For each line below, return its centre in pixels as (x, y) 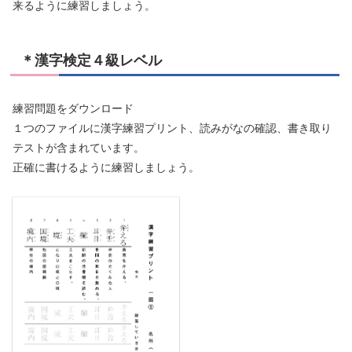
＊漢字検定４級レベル (91, 60)
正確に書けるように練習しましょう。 (106, 167)
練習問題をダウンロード (73, 108)
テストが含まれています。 (79, 147)
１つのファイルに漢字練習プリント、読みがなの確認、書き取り (172, 128)
